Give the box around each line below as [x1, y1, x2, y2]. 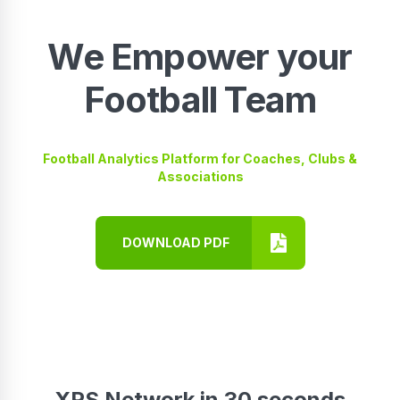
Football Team [83, 77, 317, 121]
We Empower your [47, 34, 353, 79]
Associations [156, 168, 244, 184]
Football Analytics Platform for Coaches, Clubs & [43, 150, 357, 166]
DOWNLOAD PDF [121, 235, 229, 251]
